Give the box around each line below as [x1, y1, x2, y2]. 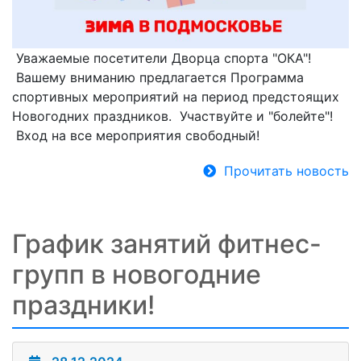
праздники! [12, 289, 155, 322]
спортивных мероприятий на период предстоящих [12, 89, 339, 106]
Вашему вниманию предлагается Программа [12, 69, 304, 86]
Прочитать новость [224, 163, 349, 180]
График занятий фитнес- [12, 228, 322, 260]
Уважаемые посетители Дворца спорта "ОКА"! [12, 50, 311, 67]
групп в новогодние [12, 259, 261, 291]
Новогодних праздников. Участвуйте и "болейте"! [12, 108, 333, 125]
